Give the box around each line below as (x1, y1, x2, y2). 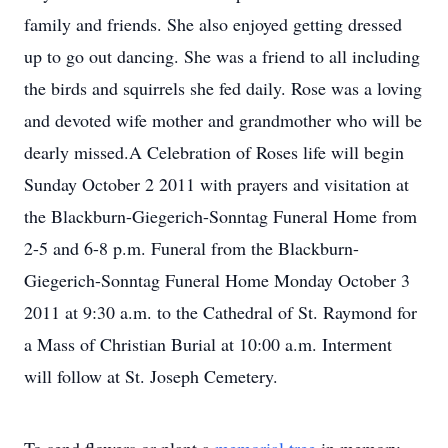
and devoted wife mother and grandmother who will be (24, 108, 422, 132)
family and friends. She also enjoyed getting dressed (24, 12, 402, 36)
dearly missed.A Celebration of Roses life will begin (24, 140, 404, 164)
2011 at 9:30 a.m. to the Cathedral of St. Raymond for (24, 300, 417, 324)
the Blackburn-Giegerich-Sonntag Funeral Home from (24, 204, 417, 228)
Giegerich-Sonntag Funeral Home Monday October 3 (24, 268, 410, 292)
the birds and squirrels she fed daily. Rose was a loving (24, 76, 422, 100)
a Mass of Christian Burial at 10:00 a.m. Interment (24, 332, 392, 356)
